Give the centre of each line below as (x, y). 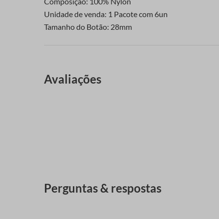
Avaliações (73, 79)
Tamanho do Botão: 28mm (88, 26)
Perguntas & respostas (103, 188)
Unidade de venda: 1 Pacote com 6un (106, 14)
